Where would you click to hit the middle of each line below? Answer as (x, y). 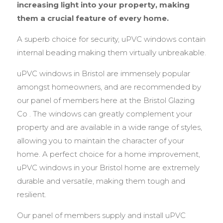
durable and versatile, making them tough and (101, 181)
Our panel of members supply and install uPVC (101, 215)
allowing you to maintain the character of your (100, 141)
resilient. (31, 194)
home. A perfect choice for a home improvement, (108, 154)
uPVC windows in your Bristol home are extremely (108, 167)
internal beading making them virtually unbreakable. (111, 53)
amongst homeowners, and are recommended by (109, 87)
